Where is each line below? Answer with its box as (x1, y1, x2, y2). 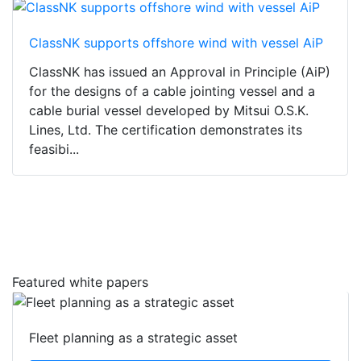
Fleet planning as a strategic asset (29, 330, 238, 346)
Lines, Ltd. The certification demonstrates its (29, 121, 302, 138)
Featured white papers (12, 273, 148, 290)
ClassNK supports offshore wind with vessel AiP (29, 34, 323, 51)
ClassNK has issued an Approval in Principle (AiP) (29, 63, 330, 80)
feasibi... (29, 140, 79, 157)
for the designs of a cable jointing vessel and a (29, 82, 315, 99)
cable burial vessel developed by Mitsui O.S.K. (29, 102, 309, 118)
